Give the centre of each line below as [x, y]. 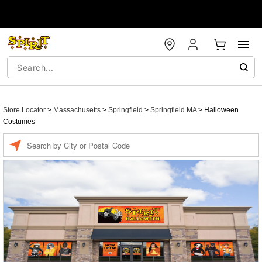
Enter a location [51, 139]
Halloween [221, 110]
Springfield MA [174, 110]
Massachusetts [78, 110]
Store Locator [25, 110]
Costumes [19, 122]
